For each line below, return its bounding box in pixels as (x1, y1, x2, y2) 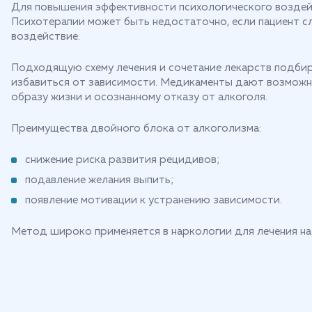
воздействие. (11, 31, 80, 42)
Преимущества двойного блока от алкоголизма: (11, 123, 261, 134)
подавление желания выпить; (25, 175, 173, 185)
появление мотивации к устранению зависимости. (25, 195, 282, 205)
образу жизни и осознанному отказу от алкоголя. (11, 92, 267, 102)
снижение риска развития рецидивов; (25, 155, 219, 165)
